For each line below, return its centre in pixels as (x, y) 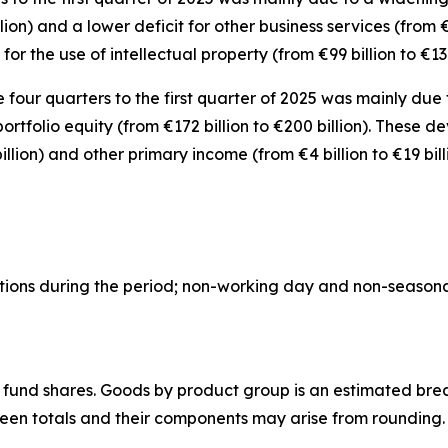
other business (268, 25)
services (356, 25)
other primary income (165, 153)
